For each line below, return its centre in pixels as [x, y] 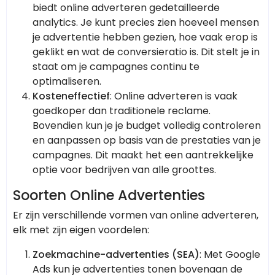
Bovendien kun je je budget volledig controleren [147, 126]
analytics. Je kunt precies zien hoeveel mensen [146, 23]
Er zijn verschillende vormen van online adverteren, [136, 215]
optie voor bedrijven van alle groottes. [124, 170]
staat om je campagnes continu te [116, 67]
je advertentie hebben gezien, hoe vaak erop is [145, 37]
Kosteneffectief [71, 96]
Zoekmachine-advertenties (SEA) [116, 255]
